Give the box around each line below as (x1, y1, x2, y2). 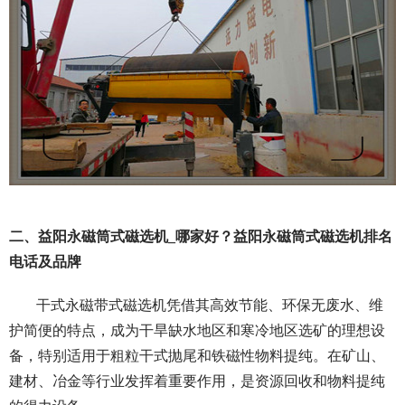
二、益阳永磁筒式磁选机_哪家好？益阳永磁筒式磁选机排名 (9, 229, 392, 245)
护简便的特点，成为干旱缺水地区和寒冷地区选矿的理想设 (9, 323, 385, 339)
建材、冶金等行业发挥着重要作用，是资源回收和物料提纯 (9, 373, 385, 390)
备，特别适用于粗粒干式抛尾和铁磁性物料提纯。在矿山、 (9, 348, 385, 364)
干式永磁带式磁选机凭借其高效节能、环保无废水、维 (36, 297, 383, 314)
